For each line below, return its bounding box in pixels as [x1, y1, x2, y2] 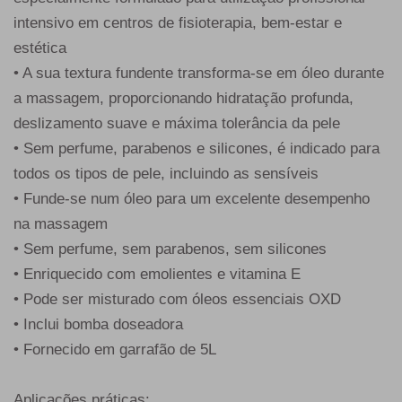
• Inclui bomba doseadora [13, 316, 183, 334]
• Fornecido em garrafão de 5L [13, 341, 216, 359]
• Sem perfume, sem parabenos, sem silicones [13, 240, 327, 258]
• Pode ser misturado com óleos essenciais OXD [13, 291, 341, 309]
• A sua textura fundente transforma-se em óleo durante [13, 65, 384, 83]
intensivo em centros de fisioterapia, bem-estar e [13, 14, 342, 32]
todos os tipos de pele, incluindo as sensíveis [13, 165, 319, 183]
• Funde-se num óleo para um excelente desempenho [13, 190, 370, 208]
